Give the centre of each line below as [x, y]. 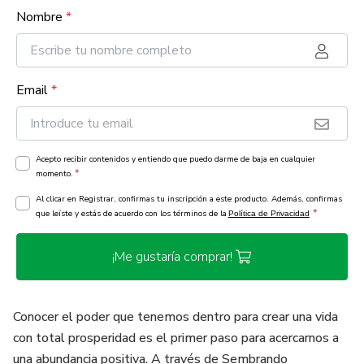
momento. [54, 174]
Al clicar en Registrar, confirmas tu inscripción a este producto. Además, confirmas [189, 199]
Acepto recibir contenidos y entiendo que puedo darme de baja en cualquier [175, 159]
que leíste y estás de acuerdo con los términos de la [131, 214]
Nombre [39, 17]
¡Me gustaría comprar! [172, 257]
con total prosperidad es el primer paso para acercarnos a [176, 338]
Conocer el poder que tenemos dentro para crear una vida [175, 317]
